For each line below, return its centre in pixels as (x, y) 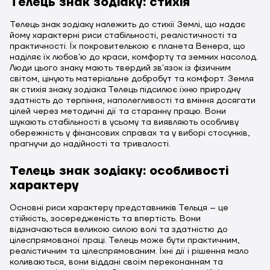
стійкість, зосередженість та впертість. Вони (105, 219)
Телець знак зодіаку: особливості (119, 171)
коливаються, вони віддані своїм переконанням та (116, 262)
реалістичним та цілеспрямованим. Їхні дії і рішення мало (129, 251)
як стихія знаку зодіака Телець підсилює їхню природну (125, 90)
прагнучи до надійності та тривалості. (90, 144)
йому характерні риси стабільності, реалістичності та (123, 36)
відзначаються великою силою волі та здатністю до (119, 230)
